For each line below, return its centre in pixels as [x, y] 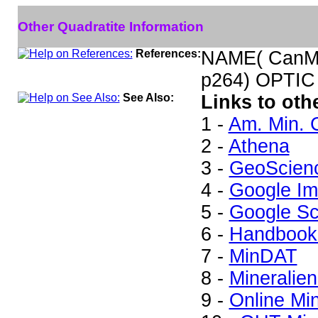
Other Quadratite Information [110, 26]
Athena [259, 146]
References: [168, 54]
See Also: [148, 98]
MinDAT [263, 256]
